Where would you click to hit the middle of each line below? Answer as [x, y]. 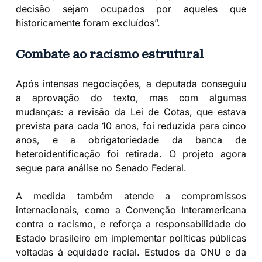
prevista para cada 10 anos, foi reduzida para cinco [131, 125]
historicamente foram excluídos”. [88, 23]
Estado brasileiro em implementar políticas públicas [131, 238]
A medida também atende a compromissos [131, 196]
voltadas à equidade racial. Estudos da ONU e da [131, 252]
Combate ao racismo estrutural [110, 55]
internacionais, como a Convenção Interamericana [131, 210]
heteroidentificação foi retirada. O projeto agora [131, 154]
